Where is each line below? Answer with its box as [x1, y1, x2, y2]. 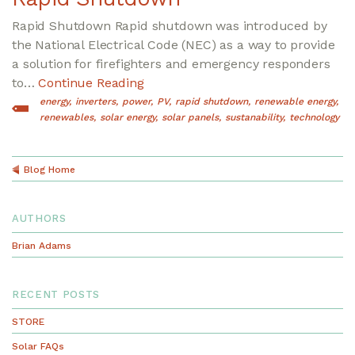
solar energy [100, 112, 155, 124]
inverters [75, 96, 116, 108]
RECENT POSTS [12, 288, 100, 301]
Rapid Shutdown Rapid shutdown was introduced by [12, 18, 327, 34]
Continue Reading [38, 75, 144, 91]
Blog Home [24, 164, 75, 176]
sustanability [225, 112, 283, 124]
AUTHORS [12, 212, 67, 225]
